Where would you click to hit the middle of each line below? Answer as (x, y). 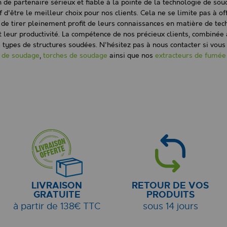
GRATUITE (57, 195)
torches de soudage (75, 56)
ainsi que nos (131, 56)
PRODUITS (170, 195)
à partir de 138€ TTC (57, 206)
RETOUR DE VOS (170, 186)
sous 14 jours (170, 206)
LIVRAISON (57, 186)
